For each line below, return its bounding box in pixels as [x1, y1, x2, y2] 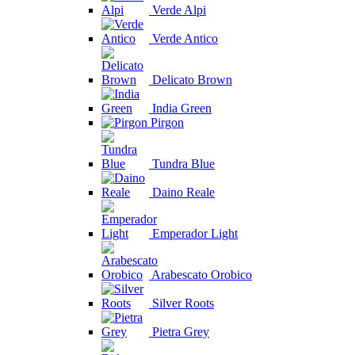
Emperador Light [152, 227, 238, 240]
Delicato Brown [152, 73, 232, 86]
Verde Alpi [152, 3, 206, 17]
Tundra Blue [152, 157, 215, 170]
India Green [152, 101, 212, 115]
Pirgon [151, 116, 184, 129]
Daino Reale [152, 185, 215, 199]
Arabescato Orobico [151, 268, 252, 281]
